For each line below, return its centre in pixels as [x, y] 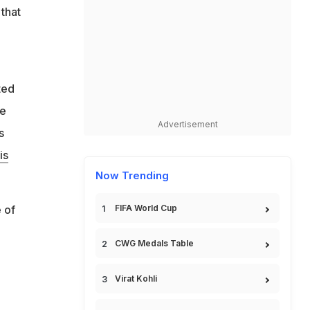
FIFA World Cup [146, 208]
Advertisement [188, 124]
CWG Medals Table [154, 243]
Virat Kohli [136, 279]
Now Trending [132, 175]
